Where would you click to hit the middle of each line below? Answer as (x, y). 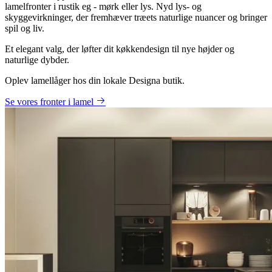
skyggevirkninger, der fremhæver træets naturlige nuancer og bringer (136, 18)
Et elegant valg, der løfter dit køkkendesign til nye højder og (120, 49)
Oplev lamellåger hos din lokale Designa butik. (95, 81)
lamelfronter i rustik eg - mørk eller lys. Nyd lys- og (103, 7)
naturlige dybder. (37, 60)
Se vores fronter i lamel (50, 102)
